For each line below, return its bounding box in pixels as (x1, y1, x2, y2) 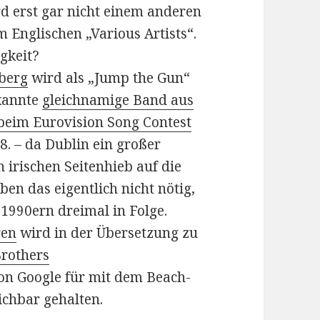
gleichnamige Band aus (42, 91, 194, 110)
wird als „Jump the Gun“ (28, 69, 191, 88)
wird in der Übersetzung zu (16, 224, 199, 243)
